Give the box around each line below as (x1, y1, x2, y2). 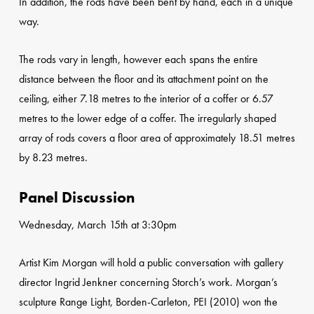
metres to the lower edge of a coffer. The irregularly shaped (18, 111, 276, 126)
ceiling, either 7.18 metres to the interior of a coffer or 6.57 (18, 91, 273, 107)
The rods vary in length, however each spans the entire (18, 52, 258, 67)
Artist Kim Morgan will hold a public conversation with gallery (18, 255, 283, 271)
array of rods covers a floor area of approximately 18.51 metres (18, 130, 295, 146)
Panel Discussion (18, 187, 135, 208)
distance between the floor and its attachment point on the (18, 71, 268, 87)
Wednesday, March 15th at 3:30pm (18, 217, 177, 233)
